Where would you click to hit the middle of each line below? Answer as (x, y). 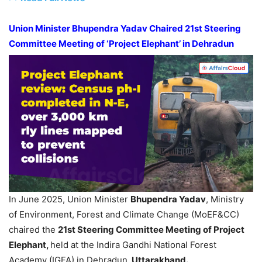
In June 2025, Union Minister (70, 199)
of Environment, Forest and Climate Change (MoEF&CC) (124, 215)
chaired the (33, 230)
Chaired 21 (171, 28)
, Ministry (225, 199)
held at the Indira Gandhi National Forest (133, 245)
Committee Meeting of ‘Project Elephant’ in (100, 43)
